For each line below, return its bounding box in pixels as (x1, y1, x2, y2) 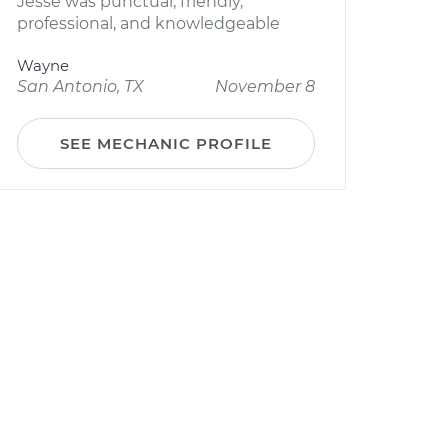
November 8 (215, 77, 315, 96)
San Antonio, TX (17, 77, 144, 96)
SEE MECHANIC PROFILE (60, 134, 272, 153)
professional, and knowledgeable (17, 14, 280, 33)
